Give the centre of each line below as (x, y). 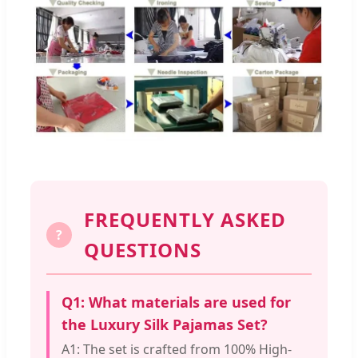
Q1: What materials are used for (176, 302)
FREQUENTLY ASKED (185, 220)
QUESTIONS (143, 250)
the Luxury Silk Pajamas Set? (165, 325)
